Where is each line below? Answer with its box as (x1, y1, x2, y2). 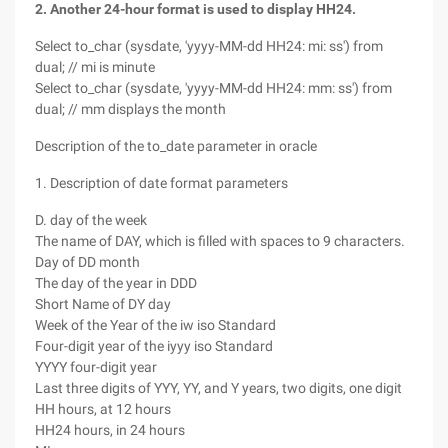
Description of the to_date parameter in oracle (35, 138, 317, 154)
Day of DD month (35, 254, 140, 270)
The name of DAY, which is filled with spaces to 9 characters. (35, 233, 405, 249)
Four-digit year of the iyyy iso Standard (35, 338, 273, 354)
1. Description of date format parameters (35, 175, 288, 191)
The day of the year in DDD (35, 275, 197, 291)
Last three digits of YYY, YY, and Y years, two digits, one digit (35, 380, 402, 396)
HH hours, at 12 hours (35, 401, 171, 417)
